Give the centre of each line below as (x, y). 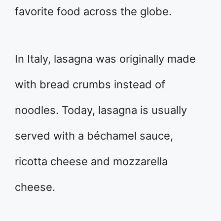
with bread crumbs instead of (90, 84)
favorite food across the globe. (93, 11)
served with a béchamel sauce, (94, 136)
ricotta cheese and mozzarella (91, 161)
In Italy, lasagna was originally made (105, 59)
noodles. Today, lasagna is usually (101, 110)
